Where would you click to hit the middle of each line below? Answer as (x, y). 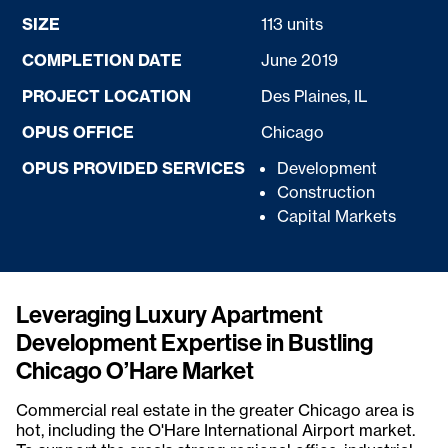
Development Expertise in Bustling (194, 342)
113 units (292, 24)
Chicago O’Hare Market (135, 370)
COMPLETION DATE (102, 60)
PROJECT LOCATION (107, 96)
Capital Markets (337, 216)
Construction (326, 192)
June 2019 (300, 60)
